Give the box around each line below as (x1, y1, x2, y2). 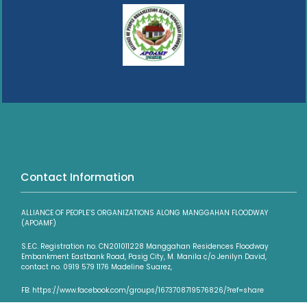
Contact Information (21, 169, 134, 184)
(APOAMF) (21, 217, 56, 228)
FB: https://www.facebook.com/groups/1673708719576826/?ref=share (21, 284, 264, 295)
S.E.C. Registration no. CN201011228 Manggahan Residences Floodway (21, 241, 269, 251)
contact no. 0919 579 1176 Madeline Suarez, (21, 261, 172, 272)
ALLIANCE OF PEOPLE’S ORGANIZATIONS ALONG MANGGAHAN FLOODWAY (21, 207, 268, 218)
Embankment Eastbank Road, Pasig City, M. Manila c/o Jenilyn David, (21, 251, 267, 262)
